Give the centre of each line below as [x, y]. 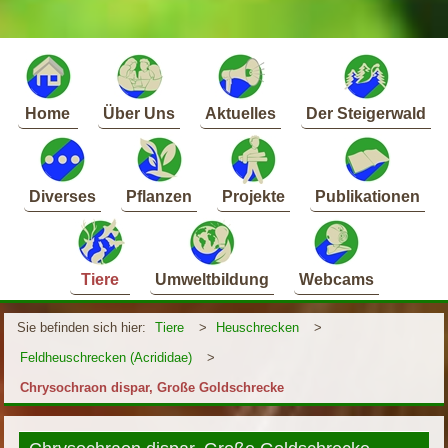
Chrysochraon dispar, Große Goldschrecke [152, 388]
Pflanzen [158, 197]
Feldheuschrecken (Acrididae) [106, 358]
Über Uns [138, 114]
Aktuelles [240, 114]
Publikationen [367, 197]
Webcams [336, 280]
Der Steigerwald [365, 114]
